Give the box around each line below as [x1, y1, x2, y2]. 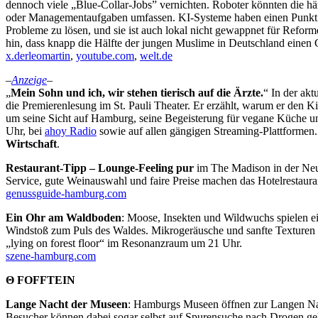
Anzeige [11, 73, 47, 86]
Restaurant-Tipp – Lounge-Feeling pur [6, 161, 194, 174]
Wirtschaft [6, 137, 57, 150]
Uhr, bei [6, 124, 45, 137]
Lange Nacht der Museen [6, 297, 128, 310]
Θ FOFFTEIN [6, 273, 75, 286]
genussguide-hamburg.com [6, 187, 126, 199]
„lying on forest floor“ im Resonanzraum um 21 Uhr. [6, 236, 242, 249]
